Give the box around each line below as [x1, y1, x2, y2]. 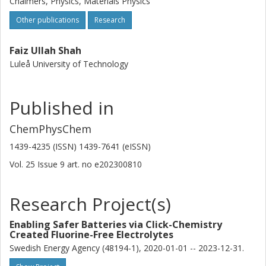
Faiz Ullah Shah [9, 44, 81, 57]
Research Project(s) [9, 192, 171, 216]
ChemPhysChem [9, 122, 91, 136]
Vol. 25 [9, 159, 37, 170]
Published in [9, 96, 114, 120]
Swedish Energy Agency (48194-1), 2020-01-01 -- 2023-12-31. [9, 242, 244, 254]
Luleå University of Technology [9, 58, 128, 69]
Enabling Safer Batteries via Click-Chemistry [9, 218, 222, 231]
